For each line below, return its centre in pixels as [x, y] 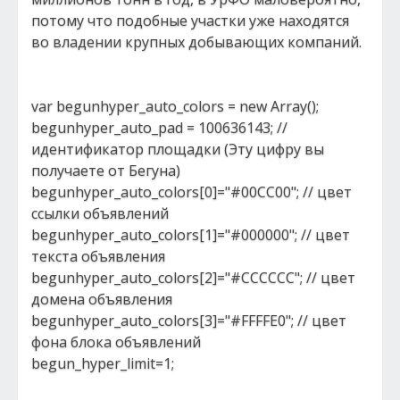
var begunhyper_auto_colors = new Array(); [175, 106]
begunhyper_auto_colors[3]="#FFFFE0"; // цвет [189, 321]
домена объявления [102, 299]
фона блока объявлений [116, 342]
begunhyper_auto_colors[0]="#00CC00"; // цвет [192, 192]
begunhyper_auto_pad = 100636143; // [159, 128]
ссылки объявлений [100, 213]
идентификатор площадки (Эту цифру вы [178, 149]
